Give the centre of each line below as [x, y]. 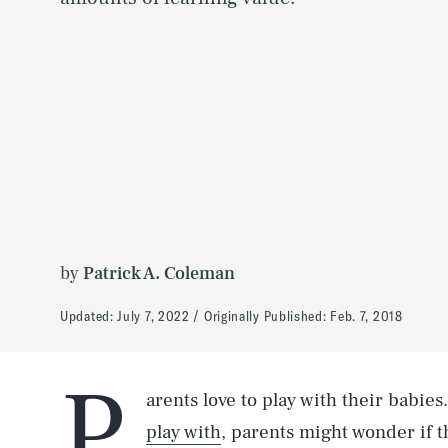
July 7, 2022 [153, 315]
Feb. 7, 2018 [366, 315]
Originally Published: [267, 315]
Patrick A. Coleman [159, 273]
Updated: [89, 315]
